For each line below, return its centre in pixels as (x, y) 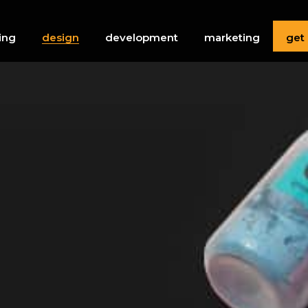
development (142, 37)
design (60, 37)
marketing (232, 37)
